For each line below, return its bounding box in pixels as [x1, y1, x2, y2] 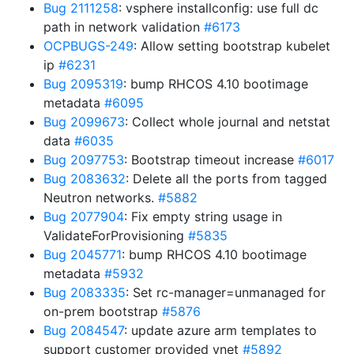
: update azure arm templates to [124, 322, 317, 338]
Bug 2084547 [43, 322, 124, 338]
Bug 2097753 [43, 152, 124, 168]
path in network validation [43, 19, 204, 35]
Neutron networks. [43, 190, 158, 205]
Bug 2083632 [43, 171, 126, 186]
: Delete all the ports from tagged [126, 171, 327, 186]
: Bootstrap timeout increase [124, 152, 298, 168]
